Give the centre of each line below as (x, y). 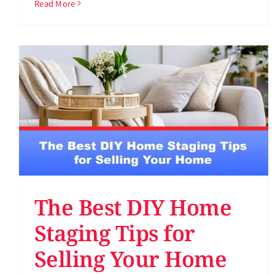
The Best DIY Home (133, 207)
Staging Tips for (115, 233)
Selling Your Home (131, 259)
